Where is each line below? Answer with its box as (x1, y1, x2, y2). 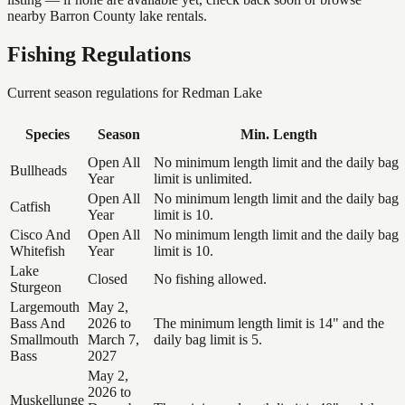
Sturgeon (10, 278, 61, 295)
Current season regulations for (7, 84, 182, 100)
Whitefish (10, 242, 65, 259)
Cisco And (10, 226, 71, 242)
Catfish (10, 198, 51, 214)
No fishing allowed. (154, 270, 267, 287)
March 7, (88, 331, 139, 347)
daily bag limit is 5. (154, 331, 262, 347)
